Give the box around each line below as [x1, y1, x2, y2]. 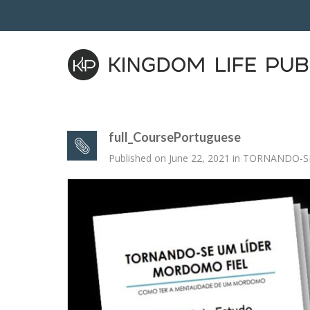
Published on [109, 152, 169, 165]
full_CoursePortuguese [109, 129, 241, 145]
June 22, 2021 [169, 152, 230, 165]
